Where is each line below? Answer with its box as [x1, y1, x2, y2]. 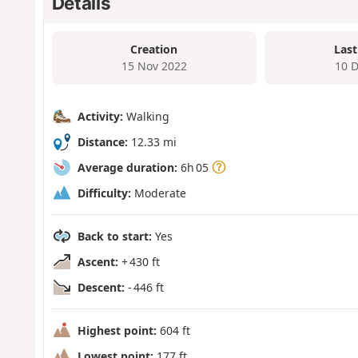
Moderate [130, 185, 186, 201]
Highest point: [77, 322, 157, 338]
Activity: [77, 108, 123, 124]
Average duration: [77, 159, 177, 175]
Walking [122, 108, 169, 124]
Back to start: [77, 228, 152, 244]
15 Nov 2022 [121, 58, 187, 74]
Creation [130, 42, 178, 58]
